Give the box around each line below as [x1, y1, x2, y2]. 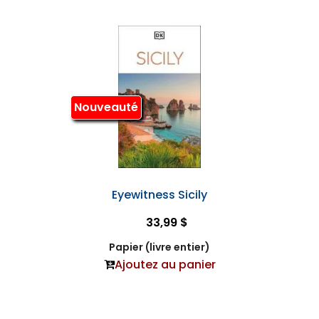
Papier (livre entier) [109, 240, 210, 255]
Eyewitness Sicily [112, 187, 207, 204]
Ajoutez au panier [114, 256, 216, 273]
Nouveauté [73, 98, 138, 115]
